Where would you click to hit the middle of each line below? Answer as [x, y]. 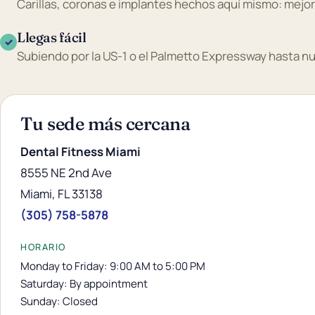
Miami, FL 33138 [62, 194]
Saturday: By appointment [84, 284]
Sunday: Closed [59, 302]
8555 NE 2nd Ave [66, 173]
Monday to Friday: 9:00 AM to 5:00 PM [113, 266]
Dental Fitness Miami [81, 152]
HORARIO [43, 247]
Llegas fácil [52, 38]
